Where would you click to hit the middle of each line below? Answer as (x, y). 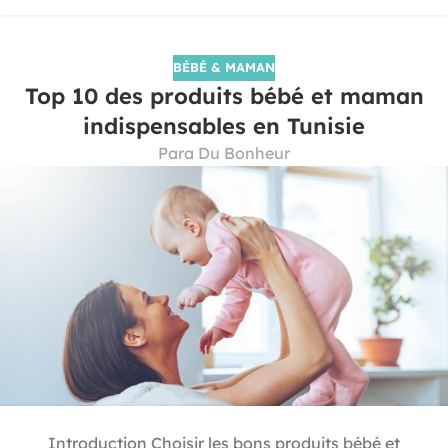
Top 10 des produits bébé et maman (224, 95)
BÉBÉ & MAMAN (224, 67)
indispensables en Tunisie (224, 125)
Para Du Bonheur (224, 152)
